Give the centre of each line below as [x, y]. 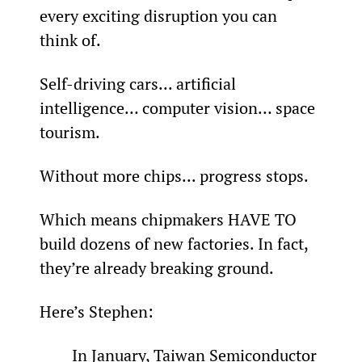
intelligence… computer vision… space [179, 107]
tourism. [69, 132]
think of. [70, 40]
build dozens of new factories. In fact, [175, 243]
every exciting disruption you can [160, 15]
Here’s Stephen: [96, 311]
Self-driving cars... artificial [139, 83]
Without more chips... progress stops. [174, 175]
